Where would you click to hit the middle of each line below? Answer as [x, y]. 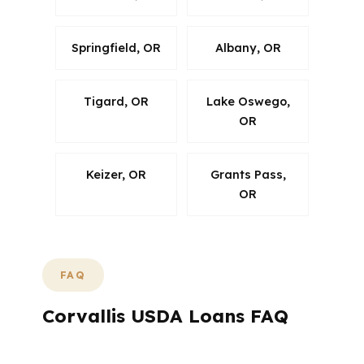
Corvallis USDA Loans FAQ [165, 316]
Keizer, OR [116, 175]
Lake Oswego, [248, 102]
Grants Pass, [248, 175]
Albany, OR [248, 48]
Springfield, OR [116, 48]
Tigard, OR [116, 102]
